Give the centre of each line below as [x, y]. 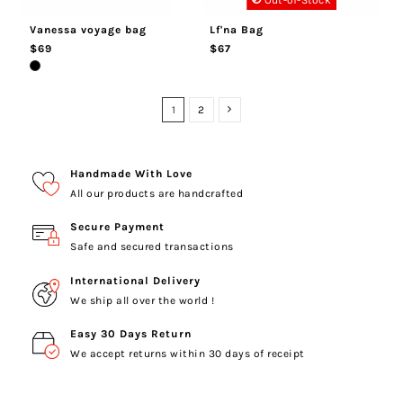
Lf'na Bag [236, 30]
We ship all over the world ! [142, 300]
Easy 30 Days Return [131, 334]
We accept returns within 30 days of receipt [188, 354]
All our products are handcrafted [157, 193]
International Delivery [135, 280]
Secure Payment [117, 227]
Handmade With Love [131, 173]
